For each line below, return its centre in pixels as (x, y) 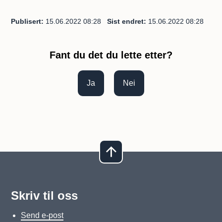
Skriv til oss (45, 195)
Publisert (26, 21)
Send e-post (42, 215)
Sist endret (126, 21)
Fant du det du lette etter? (111, 55)
